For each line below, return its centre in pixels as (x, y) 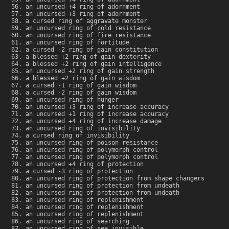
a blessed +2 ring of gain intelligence (94, 64)
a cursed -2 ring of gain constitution (92, 50)
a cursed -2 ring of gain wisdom (81, 93)
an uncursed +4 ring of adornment (83, 7)
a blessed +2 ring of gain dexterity (88, 57)
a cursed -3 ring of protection (79, 171)
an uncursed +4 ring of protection (85, 164)
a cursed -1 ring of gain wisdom (81, 86)
